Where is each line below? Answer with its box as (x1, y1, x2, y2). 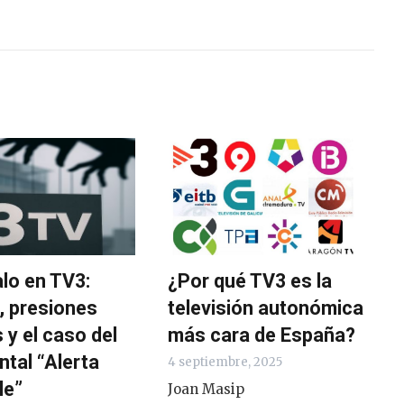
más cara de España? (167, 324, 355, 347)
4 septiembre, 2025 (167, 354, 282, 371)
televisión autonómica (167, 297, 363, 320)
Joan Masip (167, 381, 244, 399)
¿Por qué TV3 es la (167, 270, 332, 293)
